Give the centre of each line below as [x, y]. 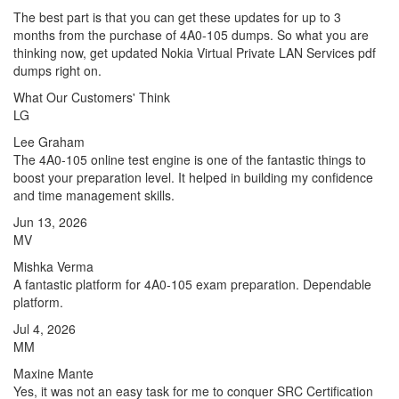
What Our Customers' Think [92, 97]
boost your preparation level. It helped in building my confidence [193, 177]
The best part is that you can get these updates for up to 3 [177, 17]
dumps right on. [57, 70]
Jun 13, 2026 [50, 222]
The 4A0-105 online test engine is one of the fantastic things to [190, 159]
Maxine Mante [53, 373]
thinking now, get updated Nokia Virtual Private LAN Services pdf [195, 53]
